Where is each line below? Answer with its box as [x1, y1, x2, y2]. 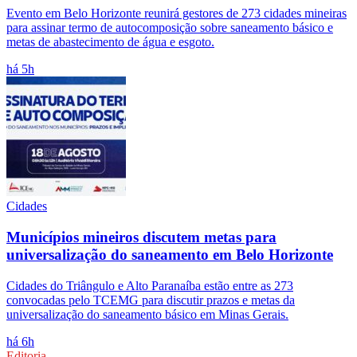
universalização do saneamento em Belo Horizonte [6, 245, 333, 263]
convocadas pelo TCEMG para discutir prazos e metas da [6, 292, 295, 307]
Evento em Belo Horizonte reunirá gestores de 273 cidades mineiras [6, 6, 347, 21]
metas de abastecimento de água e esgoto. [6, 35, 214, 49]
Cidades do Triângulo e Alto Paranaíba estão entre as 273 [6, 278, 293, 292]
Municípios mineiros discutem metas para [6, 228, 277, 245]
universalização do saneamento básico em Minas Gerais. [6, 307, 288, 321]
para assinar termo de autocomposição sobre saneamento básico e [6, 21, 333, 35]
